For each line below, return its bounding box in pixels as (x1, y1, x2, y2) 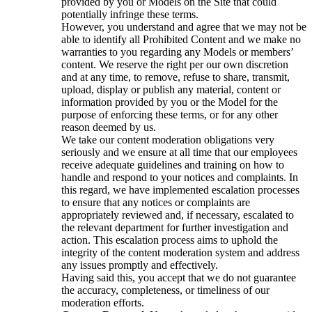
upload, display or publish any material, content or (61, 84, 281, 96)
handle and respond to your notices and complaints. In (61, 171, 298, 184)
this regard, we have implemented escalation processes (61, 184, 299, 196)
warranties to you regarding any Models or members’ (61, 46, 293, 58)
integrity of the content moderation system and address (61, 247, 299, 259)
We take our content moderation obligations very (61, 134, 274, 146)
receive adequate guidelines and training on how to (61, 159, 284, 171)
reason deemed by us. (61, 121, 156, 134)
